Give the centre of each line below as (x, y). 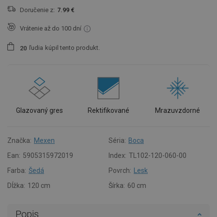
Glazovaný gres (39, 110)
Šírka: (117, 185)
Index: (117, 155)
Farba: (17, 170)
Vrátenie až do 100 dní (51, 28)
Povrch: (120, 170)
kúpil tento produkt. (72, 48)
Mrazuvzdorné (178, 110)
